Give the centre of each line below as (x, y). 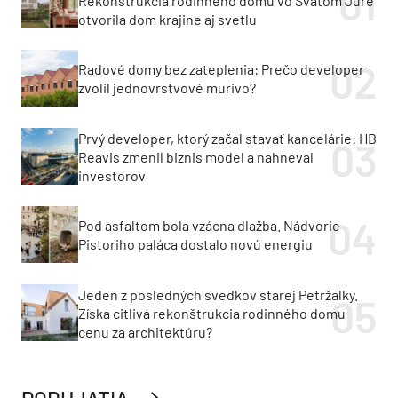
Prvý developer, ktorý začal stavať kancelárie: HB (227, 138)
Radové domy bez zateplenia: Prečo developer (221, 69)
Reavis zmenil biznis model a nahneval (196, 156)
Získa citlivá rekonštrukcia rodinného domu (212, 313)
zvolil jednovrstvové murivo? (167, 88)
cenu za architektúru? (145, 331)
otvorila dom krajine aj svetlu (167, 19)
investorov (112, 175)
